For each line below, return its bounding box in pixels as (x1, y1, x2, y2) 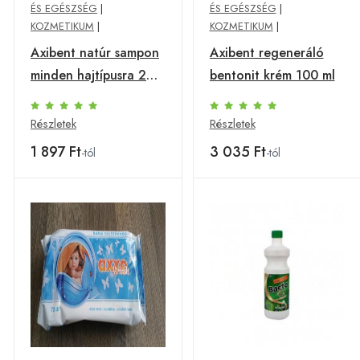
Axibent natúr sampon (31, 43, 159, 62)
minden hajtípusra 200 (31, 66, 162, 84)
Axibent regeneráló (209, 43, 324, 62)
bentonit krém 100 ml (209, 66, 335, 84)
